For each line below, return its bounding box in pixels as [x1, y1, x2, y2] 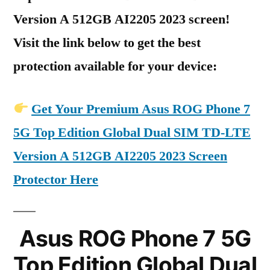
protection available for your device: [13, 58, 217, 75]
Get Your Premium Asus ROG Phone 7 [31, 101, 251, 118]
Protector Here [13, 171, 98, 188]
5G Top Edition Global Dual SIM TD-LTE [13, 124, 251, 141]
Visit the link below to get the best [13, 34, 201, 51]
